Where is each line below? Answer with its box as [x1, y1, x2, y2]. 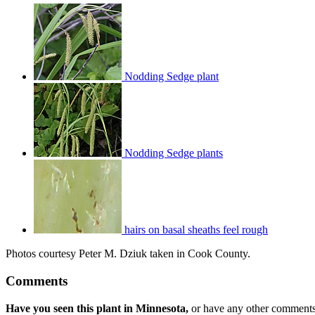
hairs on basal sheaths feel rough [122, 224, 268, 236]
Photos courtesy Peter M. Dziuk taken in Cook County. [6, 247, 250, 260]
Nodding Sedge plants [122, 147, 223, 160]
